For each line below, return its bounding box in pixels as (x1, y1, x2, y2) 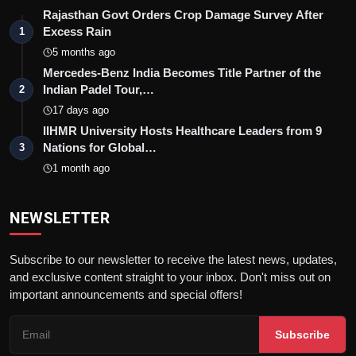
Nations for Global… (43, 140, 157, 154)
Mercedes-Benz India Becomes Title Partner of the (43, 65, 321, 79)
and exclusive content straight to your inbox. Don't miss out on (10, 269, 331, 284)
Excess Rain (43, 24, 111, 38)
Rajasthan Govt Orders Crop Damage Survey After (43, 7, 323, 21)
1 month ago (52, 161, 110, 174)
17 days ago (52, 103, 109, 116)
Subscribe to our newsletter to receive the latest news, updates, (10, 252, 337, 266)
